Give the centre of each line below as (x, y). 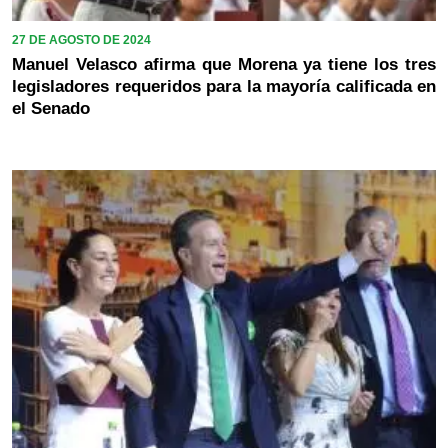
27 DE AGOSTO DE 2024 (81, 40)
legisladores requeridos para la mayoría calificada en (224, 87)
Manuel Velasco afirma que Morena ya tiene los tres (224, 65)
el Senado (51, 109)
